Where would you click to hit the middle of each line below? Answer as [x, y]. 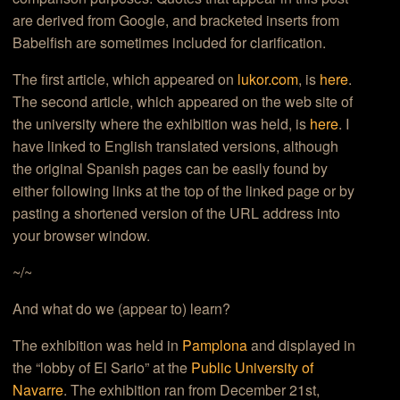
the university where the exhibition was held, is [162, 124]
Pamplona [215, 346]
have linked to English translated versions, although [176, 146]
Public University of [253, 368]
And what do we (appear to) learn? [122, 309]
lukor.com [268, 79]
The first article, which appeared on [125, 79]
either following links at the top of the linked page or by [184, 191]
